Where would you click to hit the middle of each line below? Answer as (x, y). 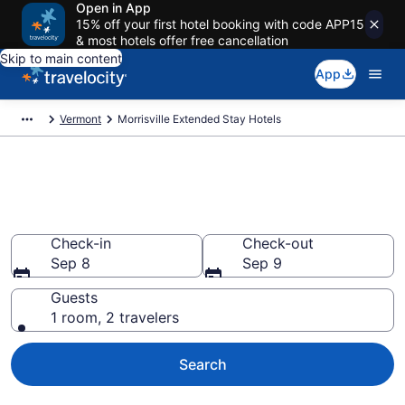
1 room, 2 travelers (115, 317)
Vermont (80, 119)
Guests (74, 297)
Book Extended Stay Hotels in (188, 191)
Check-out (278, 243)
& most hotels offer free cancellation (182, 40)
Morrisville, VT (98, 220)
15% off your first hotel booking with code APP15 (220, 24)
